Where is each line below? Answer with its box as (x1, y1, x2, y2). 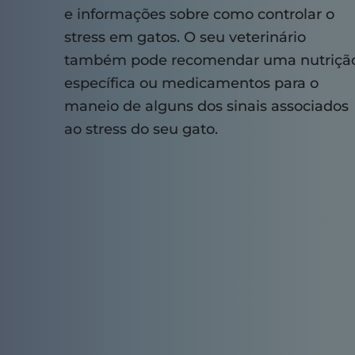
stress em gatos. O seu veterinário (63, 29, 306, 47)
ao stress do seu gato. (63, 120, 218, 139)
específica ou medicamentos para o (63, 74, 319, 93)
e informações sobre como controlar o (63, 6, 334, 24)
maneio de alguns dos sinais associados (63, 97, 349, 116)
